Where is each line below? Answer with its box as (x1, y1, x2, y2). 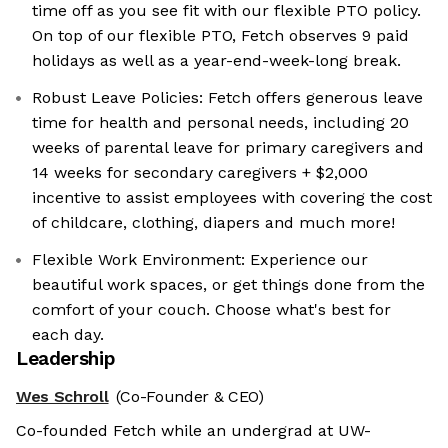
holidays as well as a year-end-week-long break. (32, 51, 401, 71)
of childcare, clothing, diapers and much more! (32, 213, 395, 233)
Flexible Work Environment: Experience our (32, 250, 368, 270)
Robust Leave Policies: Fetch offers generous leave (32, 88, 423, 108)
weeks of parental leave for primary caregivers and (32, 138, 424, 158)
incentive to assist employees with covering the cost (32, 188, 432, 208)
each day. (32, 325, 104, 345)
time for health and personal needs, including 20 (32, 113, 409, 133)
